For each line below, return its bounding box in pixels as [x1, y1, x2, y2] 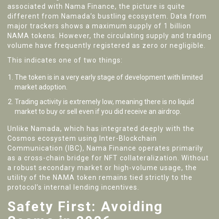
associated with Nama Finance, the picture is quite [7, 2, 185, 11]
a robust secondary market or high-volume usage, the [7, 164, 197, 172]
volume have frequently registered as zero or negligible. [7, 42, 206, 50]
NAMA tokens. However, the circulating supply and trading [7, 32, 212, 40]
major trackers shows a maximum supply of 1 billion [7, 22, 191, 30]
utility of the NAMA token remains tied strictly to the [7, 174, 193, 182]
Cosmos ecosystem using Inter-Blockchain [7, 134, 157, 143]
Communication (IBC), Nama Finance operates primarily [7, 144, 203, 153]
